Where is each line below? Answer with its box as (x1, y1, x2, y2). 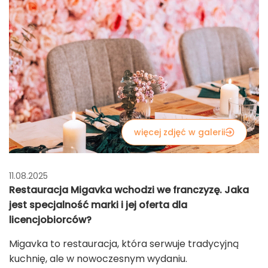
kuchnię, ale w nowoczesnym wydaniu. (9, 252, 187, 266)
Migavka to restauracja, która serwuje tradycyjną (9, 237, 239, 251)
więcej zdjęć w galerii (134, 126, 225, 139)
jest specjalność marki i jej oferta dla (9, 198, 187, 212)
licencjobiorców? (9, 213, 92, 227)
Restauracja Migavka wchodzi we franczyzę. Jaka (9, 183, 249, 197)
